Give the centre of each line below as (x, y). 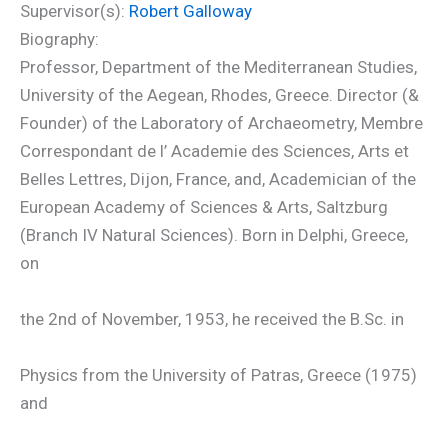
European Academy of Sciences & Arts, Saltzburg (204, 207)
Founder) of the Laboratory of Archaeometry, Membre (221, 123)
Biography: (59, 39)
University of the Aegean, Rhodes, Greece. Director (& (219, 95)
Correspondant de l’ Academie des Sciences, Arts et (214, 151)
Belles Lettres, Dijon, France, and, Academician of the (218, 179)
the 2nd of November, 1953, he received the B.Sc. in (212, 319)
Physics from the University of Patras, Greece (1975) (218, 375)
